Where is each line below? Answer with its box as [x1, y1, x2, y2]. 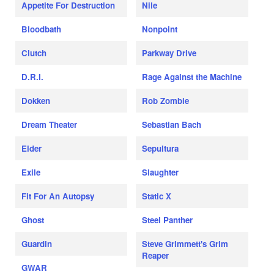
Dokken [21, 95, 50, 107]
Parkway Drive [142, 47, 197, 59]
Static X [142, 190, 172, 202]
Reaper [142, 250, 169, 262]
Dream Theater [21, 119, 77, 131]
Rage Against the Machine [142, 71, 242, 83]
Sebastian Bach [142, 119, 202, 131]
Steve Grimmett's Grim [142, 238, 229, 250]
